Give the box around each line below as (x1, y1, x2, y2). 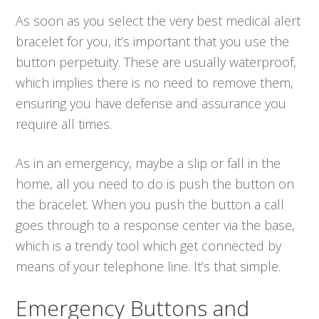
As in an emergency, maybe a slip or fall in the (16, 154, 281, 172)
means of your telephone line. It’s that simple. (16, 257, 281, 275)
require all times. (16, 115, 113, 132)
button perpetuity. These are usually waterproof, (16, 53, 297, 70)
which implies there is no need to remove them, (16, 73, 294, 91)
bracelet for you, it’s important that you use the (16, 32, 290, 50)
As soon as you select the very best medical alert (16, 11, 301, 29)
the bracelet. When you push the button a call (16, 195, 285, 213)
